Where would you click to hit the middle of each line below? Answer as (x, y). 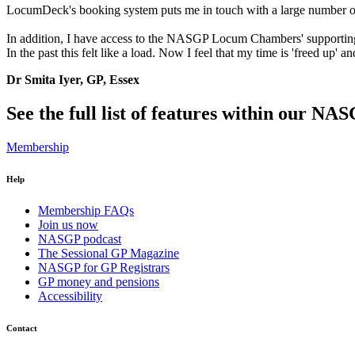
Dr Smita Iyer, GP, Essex (73, 79)
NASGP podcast (80, 239)
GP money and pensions (99, 281)
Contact (22, 328)
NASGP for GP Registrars (104, 267)
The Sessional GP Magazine (109, 253)
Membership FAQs (86, 210)
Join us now (68, 224)
